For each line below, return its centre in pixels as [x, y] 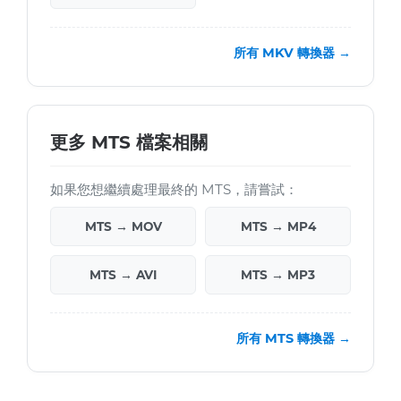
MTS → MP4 [278, 227]
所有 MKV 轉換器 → [292, 53]
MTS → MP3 [278, 275]
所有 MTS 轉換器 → [294, 339]
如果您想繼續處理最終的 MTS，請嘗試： [174, 190]
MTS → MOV [123, 227]
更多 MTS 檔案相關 [129, 143]
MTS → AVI [123, 275]
